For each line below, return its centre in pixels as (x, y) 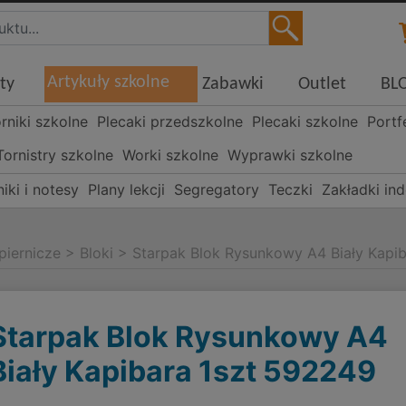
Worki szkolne (170, 155)
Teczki (291, 190)
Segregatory (217, 190)
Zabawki (233, 85)
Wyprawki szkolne (290, 155)
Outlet (323, 85)
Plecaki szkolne (305, 122)
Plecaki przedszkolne (170, 122)
